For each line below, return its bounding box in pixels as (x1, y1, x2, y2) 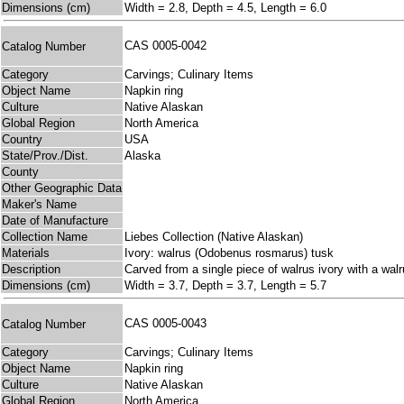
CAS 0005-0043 (124, 317, 214, 331)
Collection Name (2, 230, 87, 244)
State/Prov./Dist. (2, 149, 88, 163)
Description (2, 262, 60, 277)
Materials (2, 246, 50, 261)
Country (2, 133, 42, 147)
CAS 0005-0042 (124, 39, 214, 53)
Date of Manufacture (2, 214, 108, 228)
